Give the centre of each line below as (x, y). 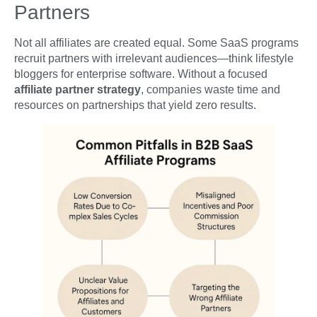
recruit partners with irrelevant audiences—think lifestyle (154, 58)
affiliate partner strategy (77, 89)
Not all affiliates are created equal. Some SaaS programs (156, 42)
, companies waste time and (211, 89)
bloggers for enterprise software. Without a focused (141, 74)
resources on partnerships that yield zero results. (135, 105)
